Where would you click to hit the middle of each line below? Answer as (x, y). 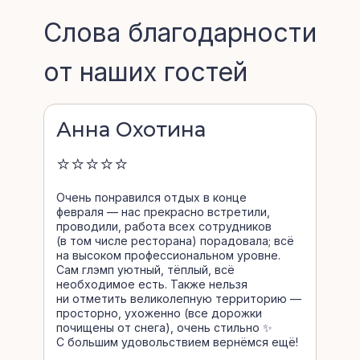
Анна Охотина (131, 129)
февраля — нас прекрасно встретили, (163, 212)
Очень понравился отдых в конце (151, 197)
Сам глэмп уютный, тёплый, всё (145, 270)
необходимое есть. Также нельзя (152, 284)
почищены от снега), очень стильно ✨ (164, 327)
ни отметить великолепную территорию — (179, 299)
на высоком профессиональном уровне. (168, 255)
